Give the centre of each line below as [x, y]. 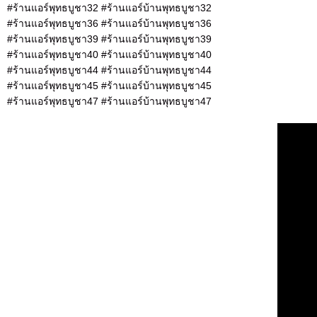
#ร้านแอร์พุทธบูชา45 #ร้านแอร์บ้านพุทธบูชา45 [109, 86]
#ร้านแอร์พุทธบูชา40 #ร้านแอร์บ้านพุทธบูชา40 [109, 55]
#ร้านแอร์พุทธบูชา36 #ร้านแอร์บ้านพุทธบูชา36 [109, 24]
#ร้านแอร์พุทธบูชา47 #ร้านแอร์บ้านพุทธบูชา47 [109, 102]
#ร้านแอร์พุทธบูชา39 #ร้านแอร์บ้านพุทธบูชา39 [109, 39]
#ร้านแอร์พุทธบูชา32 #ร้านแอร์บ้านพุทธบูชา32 [109, 8]
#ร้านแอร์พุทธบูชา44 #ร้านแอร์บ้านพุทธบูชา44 [109, 70]
